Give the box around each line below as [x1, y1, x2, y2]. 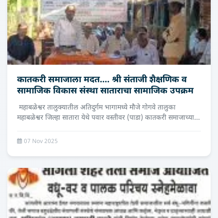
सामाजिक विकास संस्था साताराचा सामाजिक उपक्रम [17, 86, 194, 97]
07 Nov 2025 [22, 138, 58, 145]
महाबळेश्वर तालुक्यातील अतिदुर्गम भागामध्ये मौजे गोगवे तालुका [17, 103, 176, 112]
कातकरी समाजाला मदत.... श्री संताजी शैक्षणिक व [17, 74, 187, 86]
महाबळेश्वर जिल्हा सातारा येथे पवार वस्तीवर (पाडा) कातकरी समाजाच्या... [17, 113, 200, 123]
